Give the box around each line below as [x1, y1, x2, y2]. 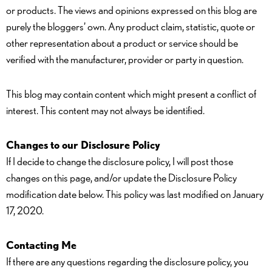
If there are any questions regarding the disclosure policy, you [6, 255, 248, 268]
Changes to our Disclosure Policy [6, 138, 160, 151]
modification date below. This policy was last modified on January [6, 188, 263, 200]
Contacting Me [6, 239, 76, 251]
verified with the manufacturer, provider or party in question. [6, 53, 243, 66]
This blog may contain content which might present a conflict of [6, 87, 256, 100]
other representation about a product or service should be [6, 36, 238, 49]
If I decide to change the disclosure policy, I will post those [6, 155, 233, 168]
